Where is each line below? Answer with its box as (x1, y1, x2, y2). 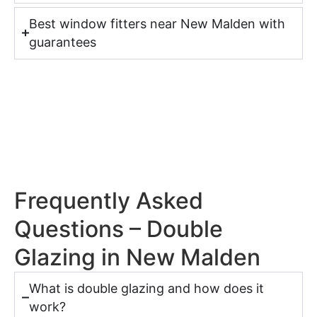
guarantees (28, 34, 96, 50)
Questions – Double (14, 214, 223, 243)
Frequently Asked (14, 186, 203, 214)
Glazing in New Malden (14, 243, 260, 271)
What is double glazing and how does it (28, 280, 264, 296)
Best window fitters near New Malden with (28, 16, 285, 31)
